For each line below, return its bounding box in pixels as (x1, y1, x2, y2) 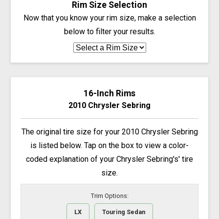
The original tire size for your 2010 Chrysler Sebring (21, 127, 198, 136)
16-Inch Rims (84, 88, 135, 98)
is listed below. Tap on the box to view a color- (30, 140, 189, 150)
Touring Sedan (102, 208, 145, 216)
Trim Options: (90, 192, 129, 200)
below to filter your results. (64, 26, 155, 36)
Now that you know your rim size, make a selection (23, 13, 196, 22)
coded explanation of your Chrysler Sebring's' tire (26, 154, 193, 164)
